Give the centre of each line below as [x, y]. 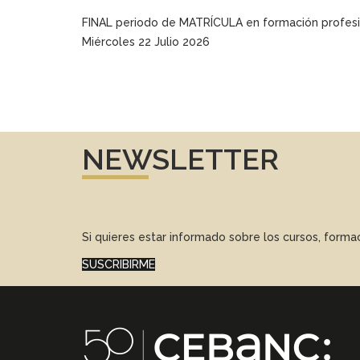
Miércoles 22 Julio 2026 [146, 42]
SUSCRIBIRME [119, 264]
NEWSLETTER [180, 159]
